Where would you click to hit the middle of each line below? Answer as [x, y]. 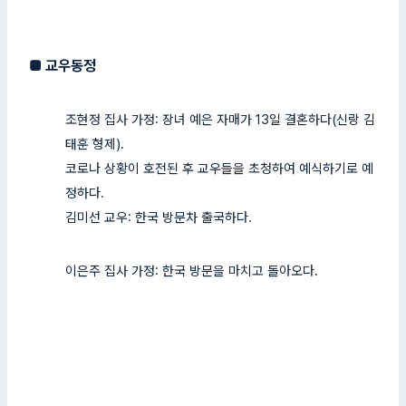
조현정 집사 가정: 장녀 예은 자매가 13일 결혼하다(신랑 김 [220, 120]
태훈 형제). [95, 144]
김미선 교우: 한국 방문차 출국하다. [159, 217]
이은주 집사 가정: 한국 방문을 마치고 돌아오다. [192, 271]
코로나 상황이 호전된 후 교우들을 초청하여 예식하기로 [213, 169]
